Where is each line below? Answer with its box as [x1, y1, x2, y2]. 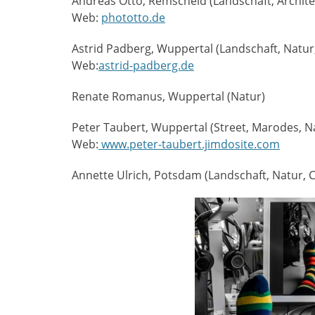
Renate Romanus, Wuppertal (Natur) [72, 89, 265, 104]
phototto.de [101, 10, 165, 25]
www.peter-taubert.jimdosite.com [98, 136, 280, 152]
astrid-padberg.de [98, 58, 194, 73]
